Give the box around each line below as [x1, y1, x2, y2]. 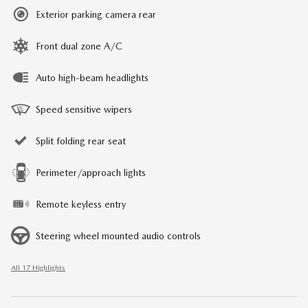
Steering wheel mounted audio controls [36, 230, 201, 241]
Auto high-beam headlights [36, 71, 148, 83]
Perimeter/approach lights [36, 166, 146, 178]
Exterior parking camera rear [36, 8, 156, 20]
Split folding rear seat [36, 135, 126, 146]
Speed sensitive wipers [36, 103, 132, 115]
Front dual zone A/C [36, 40, 122, 52]
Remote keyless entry [36, 198, 126, 210]
